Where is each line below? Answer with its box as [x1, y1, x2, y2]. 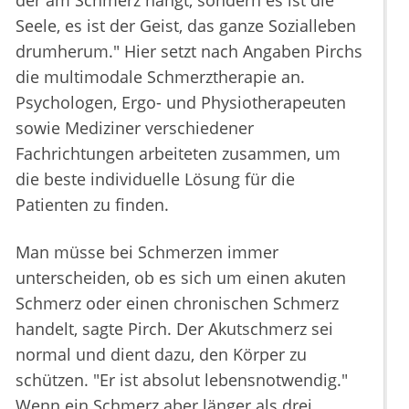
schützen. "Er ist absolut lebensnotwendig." [16, 369, 348, 391]
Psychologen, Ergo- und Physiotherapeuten [16, 91, 346, 113]
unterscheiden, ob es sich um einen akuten [16, 267, 346, 288]
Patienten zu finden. [16, 194, 169, 215]
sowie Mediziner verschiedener [16, 117, 254, 139]
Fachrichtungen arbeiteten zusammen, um [16, 142, 341, 164]
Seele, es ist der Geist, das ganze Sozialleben [16, 15, 356, 37]
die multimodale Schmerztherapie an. [16, 66, 305, 88]
